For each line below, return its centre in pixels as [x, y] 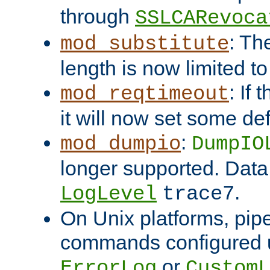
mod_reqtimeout [145, 94]
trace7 [198, 194]
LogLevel [108, 194]
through [98, 17]
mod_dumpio [121, 144]
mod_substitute [145, 44]
